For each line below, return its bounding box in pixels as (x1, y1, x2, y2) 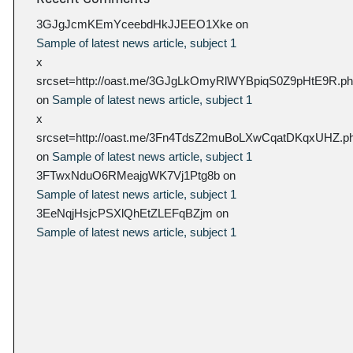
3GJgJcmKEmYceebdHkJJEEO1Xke (36, 17, 233, 32)
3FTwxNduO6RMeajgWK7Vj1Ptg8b (36, 169, 221, 183)
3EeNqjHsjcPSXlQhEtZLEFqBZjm (36, 206, 214, 221)
